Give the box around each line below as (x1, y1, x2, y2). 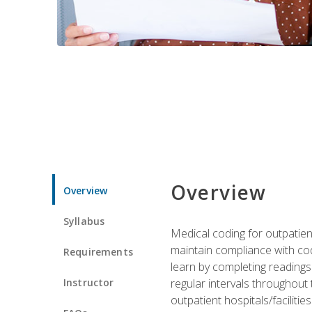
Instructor (63, 275, 114, 289)
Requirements (63, 244, 133, 258)
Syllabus (63, 214, 105, 228)
